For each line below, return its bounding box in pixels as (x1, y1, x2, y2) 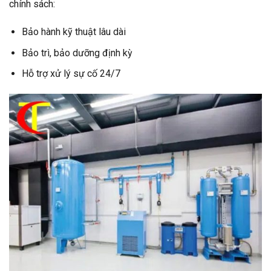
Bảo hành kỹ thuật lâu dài (21, 26, 126, 38)
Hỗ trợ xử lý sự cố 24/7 (21, 68, 120, 80)
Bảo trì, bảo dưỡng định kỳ (21, 47, 132, 59)
